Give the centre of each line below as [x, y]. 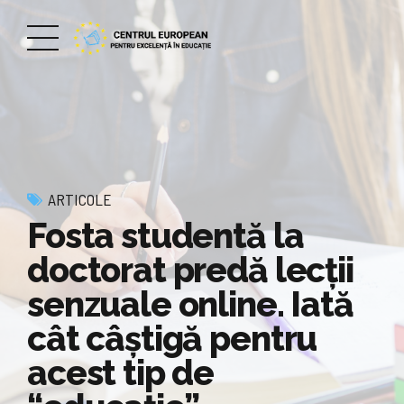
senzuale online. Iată [190, 304]
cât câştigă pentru [172, 338]
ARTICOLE [80, 199]
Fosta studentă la [165, 235]
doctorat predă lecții [190, 270]
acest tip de [121, 372]
